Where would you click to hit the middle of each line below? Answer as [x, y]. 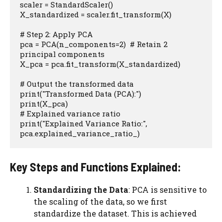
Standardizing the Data [81, 190]
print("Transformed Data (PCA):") [81, 94]
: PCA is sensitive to [167, 190]
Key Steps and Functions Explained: [95, 167]
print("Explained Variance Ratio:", [83, 123]
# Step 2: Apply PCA [56, 34]
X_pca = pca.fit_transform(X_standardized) [100, 64]
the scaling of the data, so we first [100, 201]
